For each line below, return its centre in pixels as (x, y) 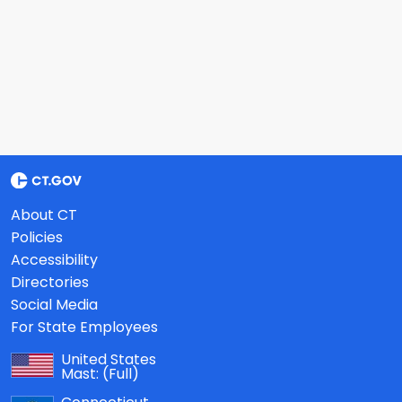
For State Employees (84, 327)
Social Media (54, 304)
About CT (44, 214)
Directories (50, 282)
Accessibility (54, 259)
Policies (37, 237)
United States (109, 359)
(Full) (121, 373)
